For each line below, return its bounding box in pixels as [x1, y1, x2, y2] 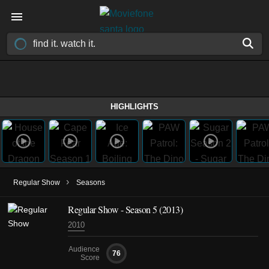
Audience [68, 245, 100, 253]
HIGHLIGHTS [110, 102, 159, 111]
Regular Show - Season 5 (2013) [68, 203, 183, 216]
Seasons [76, 178, 105, 187]
